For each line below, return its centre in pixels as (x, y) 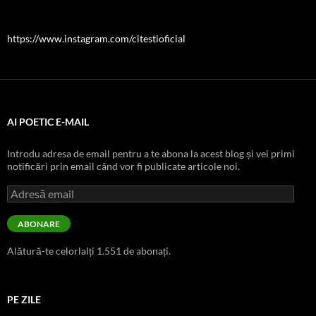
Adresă (22, 190)
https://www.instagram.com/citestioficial (96, 38)
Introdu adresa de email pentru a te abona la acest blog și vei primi (151, 153)
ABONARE (39, 224)
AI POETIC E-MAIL (48, 121)
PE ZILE (24, 299)
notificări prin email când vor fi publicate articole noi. (123, 166)
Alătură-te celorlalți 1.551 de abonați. (89, 250)
